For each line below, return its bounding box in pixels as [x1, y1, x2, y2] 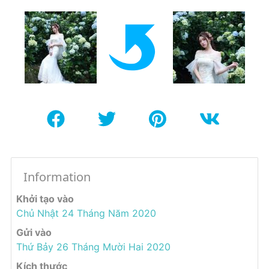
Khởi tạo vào [16, 192, 74, 205]
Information [23, 168, 91, 185]
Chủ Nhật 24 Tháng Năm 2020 [16, 207, 156, 219]
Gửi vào [16, 226, 52, 238]
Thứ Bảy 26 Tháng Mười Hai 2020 [16, 240, 171, 253]
